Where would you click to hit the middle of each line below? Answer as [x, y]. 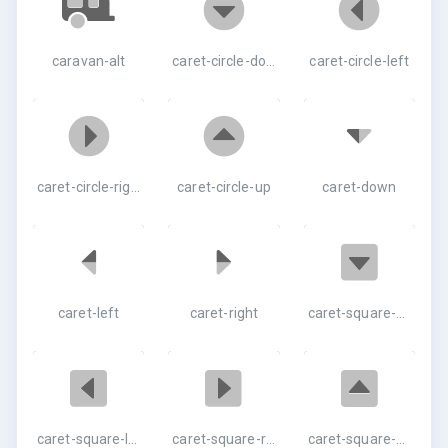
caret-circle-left [359, 61]
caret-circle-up [224, 187]
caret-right [224, 313]
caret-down [359, 187]
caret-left [89, 313]
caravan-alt [89, 61]
